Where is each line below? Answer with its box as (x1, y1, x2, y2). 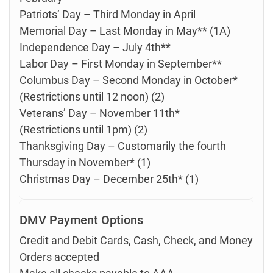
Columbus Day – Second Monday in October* (19, 74, 238, 87)
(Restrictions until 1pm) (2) (19, 123, 147, 136)
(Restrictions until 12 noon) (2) (19, 90, 165, 103)
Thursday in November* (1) (19, 156, 151, 169)
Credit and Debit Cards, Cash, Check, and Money (19, 234, 253, 247)
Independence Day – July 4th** (19, 41, 171, 54)
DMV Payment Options (19, 213, 143, 227)
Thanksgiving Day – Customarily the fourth (19, 140, 226, 152)
